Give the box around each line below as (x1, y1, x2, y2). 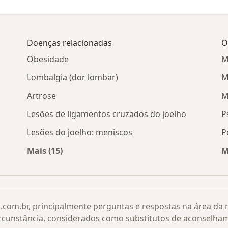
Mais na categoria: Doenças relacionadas (44, 157, 211, 168)
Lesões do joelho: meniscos (27, 127, 133, 138)
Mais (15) (27, 145, 63, 157)
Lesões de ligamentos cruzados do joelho (27, 108, 187, 120)
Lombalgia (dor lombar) (27, 72, 119, 83)
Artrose (27, 90, 56, 102)
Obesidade (27, 53, 69, 65)
